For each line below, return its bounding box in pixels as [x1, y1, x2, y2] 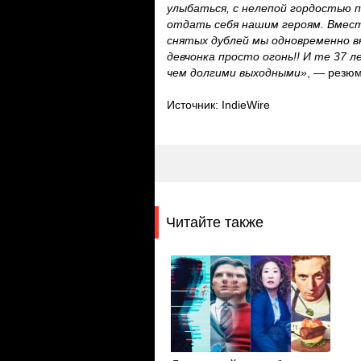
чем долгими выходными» [167, 66, 307, 79]
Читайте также [166, 214, 263, 230]
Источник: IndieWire [167, 98, 270, 111]
